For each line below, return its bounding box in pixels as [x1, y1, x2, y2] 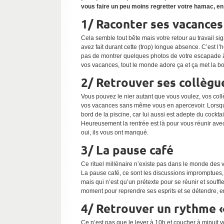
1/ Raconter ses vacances [81, 16, 223, 31]
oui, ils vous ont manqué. [81, 129, 148, 136]
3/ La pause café [81, 142, 173, 157]
